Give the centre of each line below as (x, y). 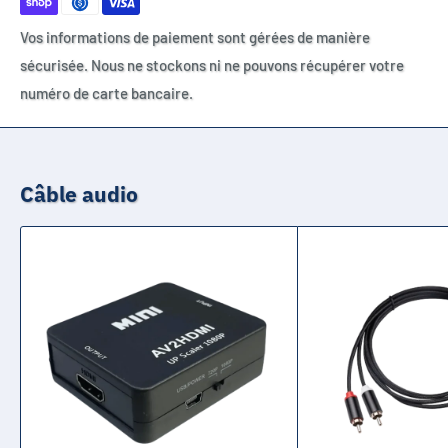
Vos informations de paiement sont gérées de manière (195, 37)
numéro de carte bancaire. (106, 93)
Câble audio (79, 194)
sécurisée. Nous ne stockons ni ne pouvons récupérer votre (212, 65)
